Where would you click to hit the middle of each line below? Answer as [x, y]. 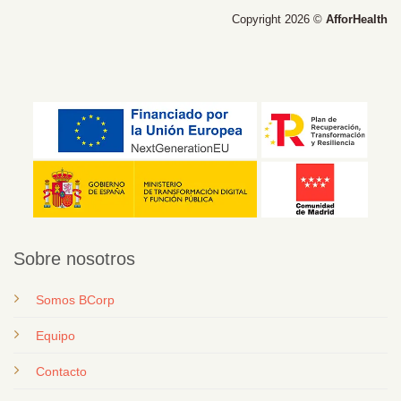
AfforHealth [357, 20]
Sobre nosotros [74, 258]
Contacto [61, 371]
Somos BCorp [75, 299]
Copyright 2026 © [279, 20]
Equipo [55, 335]
